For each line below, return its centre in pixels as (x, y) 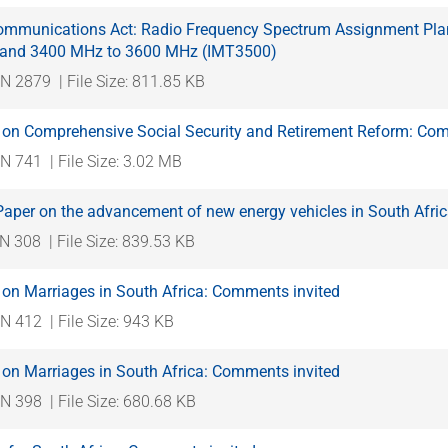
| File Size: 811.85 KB (132, 81)
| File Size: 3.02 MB (116, 161)
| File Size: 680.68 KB (123, 401)
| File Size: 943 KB (112, 321)
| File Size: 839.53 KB (122, 241)
